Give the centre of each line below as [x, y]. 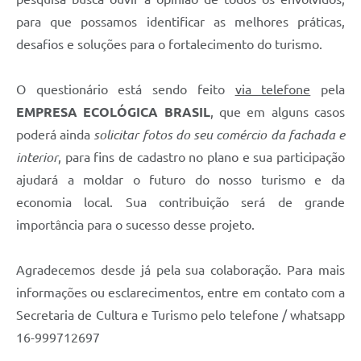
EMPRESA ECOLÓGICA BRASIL [113, 112]
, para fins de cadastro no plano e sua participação [201, 158]
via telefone [273, 90]
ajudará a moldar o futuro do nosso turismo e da [180, 180]
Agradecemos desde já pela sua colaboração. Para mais [180, 270]
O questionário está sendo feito [126, 90]
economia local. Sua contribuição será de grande [180, 203]
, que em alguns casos [278, 112]
